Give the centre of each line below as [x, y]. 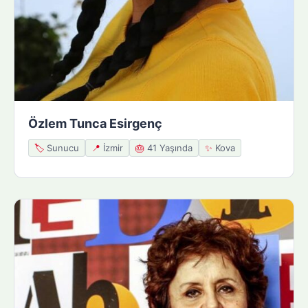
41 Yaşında [168, 147]
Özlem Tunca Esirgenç [95, 123]
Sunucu [62, 147]
